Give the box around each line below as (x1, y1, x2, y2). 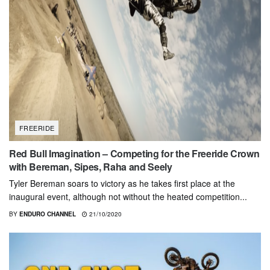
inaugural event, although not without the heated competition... (9, 190, 247, 202)
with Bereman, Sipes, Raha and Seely (9, 159, 172, 174)
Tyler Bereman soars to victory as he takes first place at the (9, 177, 235, 189)
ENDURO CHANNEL (19, 209, 76, 218)
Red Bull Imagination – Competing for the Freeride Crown (9, 146, 260, 160)
